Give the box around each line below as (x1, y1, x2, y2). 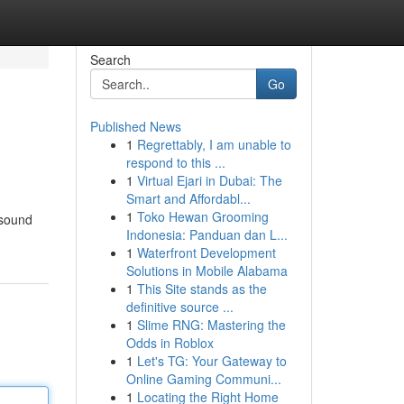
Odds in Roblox (125, 334, 214, 352)
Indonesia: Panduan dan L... (125, 225, 288, 243)
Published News (89, 117, 181, 135)
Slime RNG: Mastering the (136, 316, 286, 334)
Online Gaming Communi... (125, 370, 281, 388)
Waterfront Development (136, 243, 276, 262)
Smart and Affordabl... (125, 189, 251, 207)
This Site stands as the (136, 280, 267, 298)
